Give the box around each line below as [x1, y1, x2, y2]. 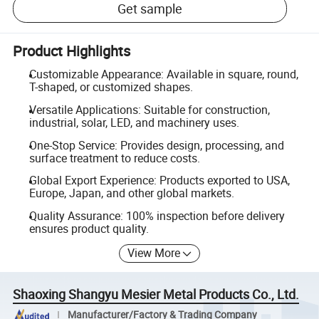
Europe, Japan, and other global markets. [28, 185, 234, 202]
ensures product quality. [28, 220, 149, 236]
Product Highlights [13, 41, 131, 61]
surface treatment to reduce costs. [28, 150, 200, 166]
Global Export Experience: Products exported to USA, [28, 172, 290, 189]
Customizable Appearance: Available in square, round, [28, 66, 298, 83]
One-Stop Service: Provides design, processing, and [28, 137, 284, 153]
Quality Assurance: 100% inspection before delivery [28, 207, 285, 224]
